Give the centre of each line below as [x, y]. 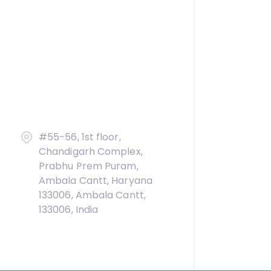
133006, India [69, 210]
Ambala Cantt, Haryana [96, 181]
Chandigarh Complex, [91, 152]
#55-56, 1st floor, [80, 137]
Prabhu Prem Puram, [89, 166]
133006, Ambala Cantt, [92, 195]
